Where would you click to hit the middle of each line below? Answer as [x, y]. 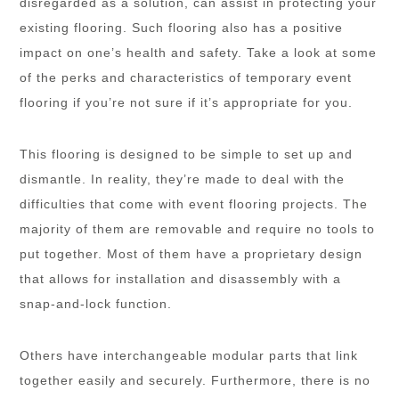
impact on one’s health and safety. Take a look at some [199, 52]
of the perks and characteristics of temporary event [186, 77]
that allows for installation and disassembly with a [181, 278]
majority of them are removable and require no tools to [198, 228]
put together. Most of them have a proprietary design [191, 253]
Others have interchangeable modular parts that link [189, 355]
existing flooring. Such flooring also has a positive [182, 27]
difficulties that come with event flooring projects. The [194, 204]
